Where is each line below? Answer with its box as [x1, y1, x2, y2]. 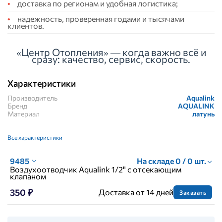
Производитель [7, 94, 57, 103]
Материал [7, 110, 40, 118]
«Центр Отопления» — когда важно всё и [16, 46, 206, 58]
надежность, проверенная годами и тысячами [17, 14, 184, 24]
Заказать [179, 189, 206, 196]
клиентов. [7, 21, 44, 31]
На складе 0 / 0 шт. [137, 156, 208, 166]
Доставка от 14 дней [99, 187, 174, 197]
